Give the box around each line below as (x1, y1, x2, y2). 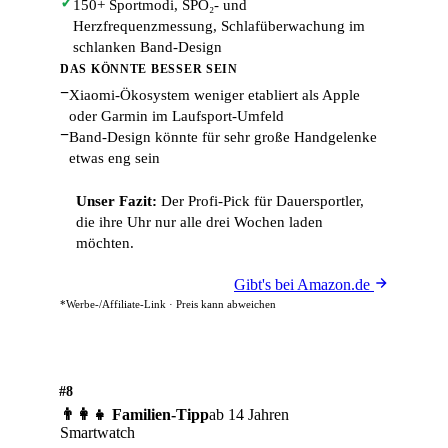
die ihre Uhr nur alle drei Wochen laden (76, 214, 323, 230)
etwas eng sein (69, 150, 160, 166)
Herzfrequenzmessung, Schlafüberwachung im (73, 18, 365, 34)
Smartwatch (60, 424, 135, 441)
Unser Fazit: (76, 193, 157, 209)
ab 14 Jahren (209, 406, 289, 423)
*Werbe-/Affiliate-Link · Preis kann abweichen (60, 298, 276, 310)
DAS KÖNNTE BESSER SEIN (60, 62, 238, 76)
